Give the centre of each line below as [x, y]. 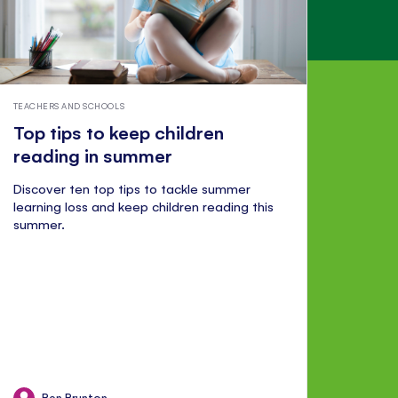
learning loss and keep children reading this [143, 206]
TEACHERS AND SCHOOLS [69, 105]
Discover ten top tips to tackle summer [132, 188]
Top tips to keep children [119, 132]
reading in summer [92, 155]
